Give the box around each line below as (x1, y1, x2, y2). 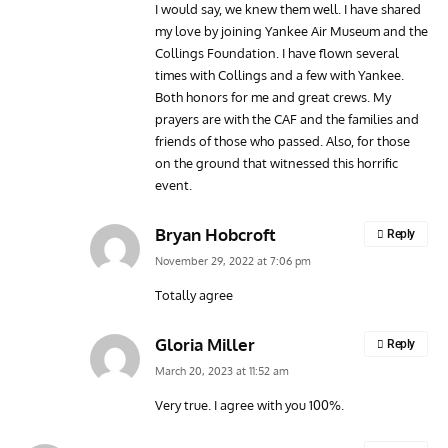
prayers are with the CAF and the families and (155, 110, 419, 127)
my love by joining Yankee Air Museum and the (155, 22, 428, 39)
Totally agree (155, 286, 233, 303)
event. (155, 176, 192, 193)
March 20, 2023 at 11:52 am (155, 363, 289, 378)
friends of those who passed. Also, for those (155, 132, 410, 149)
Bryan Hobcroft (155, 223, 276, 245)
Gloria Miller (155, 333, 255, 355)
